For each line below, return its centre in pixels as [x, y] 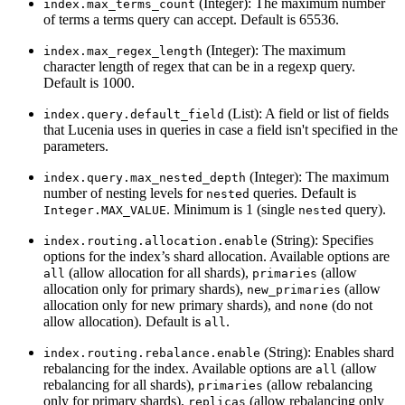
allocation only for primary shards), [145, 288]
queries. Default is [303, 193]
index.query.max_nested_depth [145, 177]
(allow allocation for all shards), [159, 272]
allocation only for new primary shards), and [171, 305]
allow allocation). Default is [124, 321]
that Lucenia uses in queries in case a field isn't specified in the [221, 129]
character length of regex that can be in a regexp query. [199, 66]
